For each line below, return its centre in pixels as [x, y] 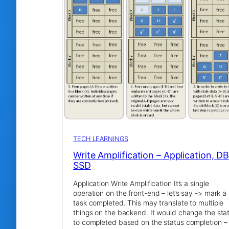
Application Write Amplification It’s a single [141, 184]
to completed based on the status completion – [150, 222]
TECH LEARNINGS [101, 139]
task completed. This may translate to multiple [148, 203]
